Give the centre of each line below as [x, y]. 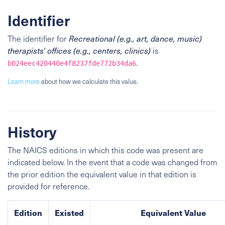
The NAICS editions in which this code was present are [105, 150]
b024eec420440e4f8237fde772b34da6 [72, 63]
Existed [69, 213]
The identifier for [38, 38]
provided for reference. [48, 186]
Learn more [24, 81]
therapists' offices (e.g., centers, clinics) [79, 50]
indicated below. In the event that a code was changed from [113, 162]
